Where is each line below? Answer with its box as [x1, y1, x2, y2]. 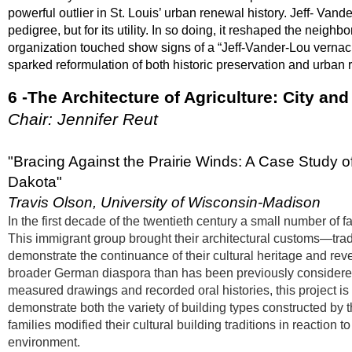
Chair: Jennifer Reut [8, 110, 158, 128]
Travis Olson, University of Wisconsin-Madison [8, 194, 324, 211]
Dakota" [8, 174, 62, 190]
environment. [8, 335, 83, 349]
